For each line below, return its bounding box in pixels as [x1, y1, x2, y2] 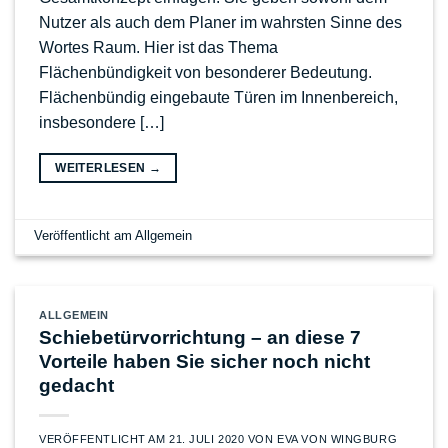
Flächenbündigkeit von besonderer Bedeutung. [39, 63, 372, 81]
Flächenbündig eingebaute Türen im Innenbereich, [39, 88, 398, 106]
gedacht [39, 375, 114, 397]
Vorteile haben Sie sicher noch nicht [39, 351, 370, 373]
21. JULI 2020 [169, 433, 245, 446]
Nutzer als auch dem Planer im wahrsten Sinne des [39, 13, 402, 31]
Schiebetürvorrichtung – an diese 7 [39, 327, 361, 349]
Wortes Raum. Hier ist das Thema [39, 38, 278, 56]
